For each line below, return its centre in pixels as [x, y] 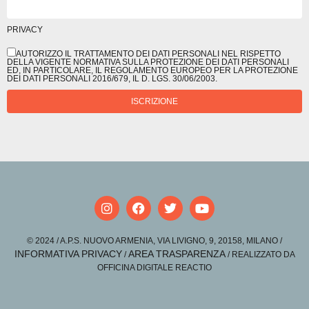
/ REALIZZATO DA [260, 255]
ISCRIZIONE [154, 102]
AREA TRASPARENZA [177, 254]
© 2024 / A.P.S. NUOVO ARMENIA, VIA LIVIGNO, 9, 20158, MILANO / [154, 241]
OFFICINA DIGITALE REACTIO [154, 268]
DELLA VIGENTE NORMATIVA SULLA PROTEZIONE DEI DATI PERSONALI [148, 62]
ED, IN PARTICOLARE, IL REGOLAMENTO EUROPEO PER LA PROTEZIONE [152, 71]
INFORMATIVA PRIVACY [68, 254]
